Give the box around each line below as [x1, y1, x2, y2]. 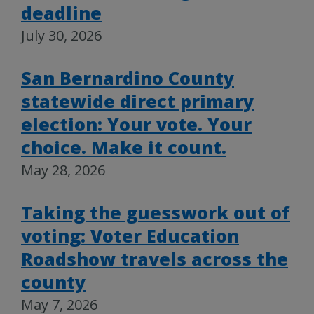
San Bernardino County [21, 66, 234, 90]
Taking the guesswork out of [21, 200, 290, 225]
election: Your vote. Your [21, 112, 252, 137]
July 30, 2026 [21, 26, 102, 46]
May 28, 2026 [21, 161, 105, 180]
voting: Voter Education [21, 224, 239, 248]
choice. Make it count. [21, 135, 226, 160]
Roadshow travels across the [21, 247, 288, 271]
